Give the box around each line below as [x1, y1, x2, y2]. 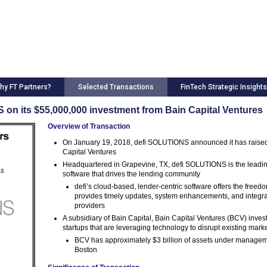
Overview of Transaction [48, 122, 130, 131]
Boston [74, 245, 97, 254]
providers [74, 201, 105, 210]
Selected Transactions [78, 83, 154, 91]
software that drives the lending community [63, 169, 200, 178]
